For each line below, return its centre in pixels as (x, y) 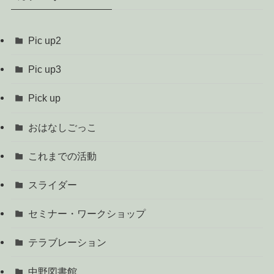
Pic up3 (45, 69)
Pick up (45, 98)
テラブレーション (68, 243)
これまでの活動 (63, 156)
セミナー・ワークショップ (87, 214)
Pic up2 (45, 41)
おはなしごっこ (63, 127)
